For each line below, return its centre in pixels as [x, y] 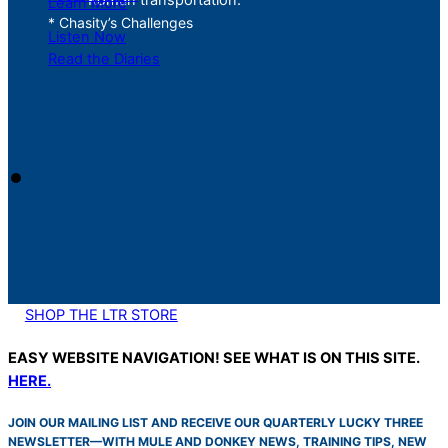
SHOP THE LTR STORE [101, 315]
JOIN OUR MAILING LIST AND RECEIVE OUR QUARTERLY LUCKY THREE [215, 422]
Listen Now [87, 37]
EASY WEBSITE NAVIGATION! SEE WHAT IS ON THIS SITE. [214, 357]
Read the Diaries [104, 59]
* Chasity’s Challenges [120, 23]
